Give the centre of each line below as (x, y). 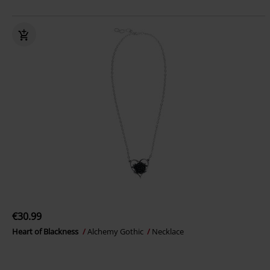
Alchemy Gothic (116, 231)
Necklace (168, 231)
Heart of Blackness (46, 231)
